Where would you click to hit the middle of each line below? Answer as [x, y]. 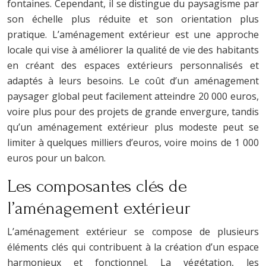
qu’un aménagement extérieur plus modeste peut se [133, 127]
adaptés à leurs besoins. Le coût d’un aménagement [133, 80]
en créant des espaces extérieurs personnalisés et [133, 65]
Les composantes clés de [97, 186]
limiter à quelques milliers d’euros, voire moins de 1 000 [133, 142]
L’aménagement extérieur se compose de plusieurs [133, 231]
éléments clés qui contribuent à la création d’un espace [133, 247]
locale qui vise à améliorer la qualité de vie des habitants [133, 50]
